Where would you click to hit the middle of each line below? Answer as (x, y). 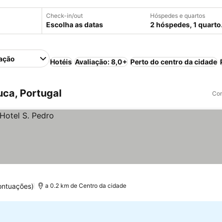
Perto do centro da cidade (174, 62)
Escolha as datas (75, 25)
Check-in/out (64, 16)
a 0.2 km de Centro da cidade (85, 186)
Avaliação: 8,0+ (101, 62)
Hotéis (61, 62)
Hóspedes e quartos (178, 16)
